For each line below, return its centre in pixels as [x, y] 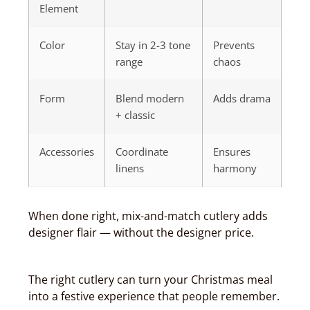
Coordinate [142, 152]
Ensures [232, 152]
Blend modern [150, 98]
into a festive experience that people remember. [154, 296]
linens [130, 168]
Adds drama [242, 98]
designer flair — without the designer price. [141, 232]
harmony [235, 168]
